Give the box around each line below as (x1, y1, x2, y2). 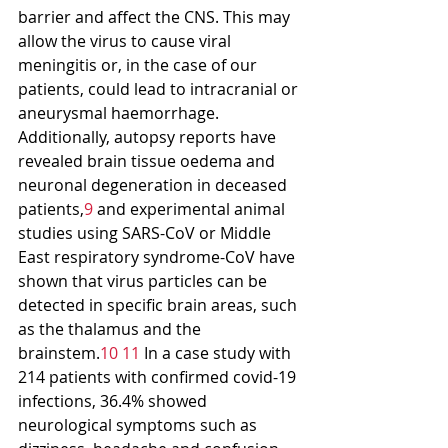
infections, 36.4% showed (18, 389, 211, 412)
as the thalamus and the (18, 317, 205, 340)
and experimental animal (93, 197, 289, 220)
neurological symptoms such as (18, 413, 261, 436)
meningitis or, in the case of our (18, 53, 261, 76)
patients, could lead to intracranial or (18, 77, 302, 100)
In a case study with (140, 341, 295, 364)
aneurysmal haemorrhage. (18, 101, 223, 124)
